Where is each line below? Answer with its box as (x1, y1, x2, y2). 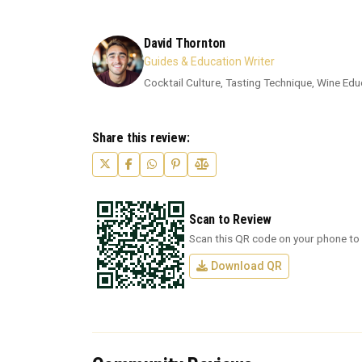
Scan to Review (189, 211, 272, 227)
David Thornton (144, 36, 226, 52)
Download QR (211, 259, 282, 272)
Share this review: (92, 130, 190, 146)
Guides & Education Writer (144, 55, 275, 69)
